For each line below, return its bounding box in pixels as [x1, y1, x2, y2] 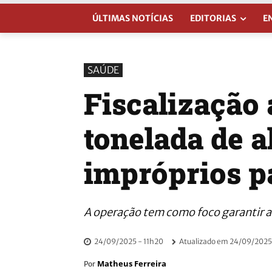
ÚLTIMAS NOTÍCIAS [92, 12, 173, 24]
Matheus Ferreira [97, 257, 166, 269]
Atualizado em [179, 236, 228, 246]
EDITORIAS [190, 12, 236, 24]
